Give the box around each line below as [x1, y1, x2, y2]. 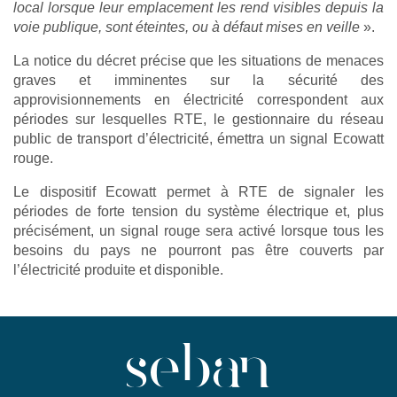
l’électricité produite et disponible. [13, 261, 223, 277]
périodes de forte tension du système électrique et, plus [13, 203, 384, 219]
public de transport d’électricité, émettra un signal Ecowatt [13, 130, 384, 146]
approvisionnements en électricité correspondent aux [13, 91, 384, 107]
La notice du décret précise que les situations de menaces [13, 52, 384, 68]
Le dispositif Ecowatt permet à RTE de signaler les [13, 183, 384, 199]
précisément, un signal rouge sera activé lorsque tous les [13, 222, 384, 238]
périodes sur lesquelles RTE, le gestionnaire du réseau [13, 111, 384, 127]
